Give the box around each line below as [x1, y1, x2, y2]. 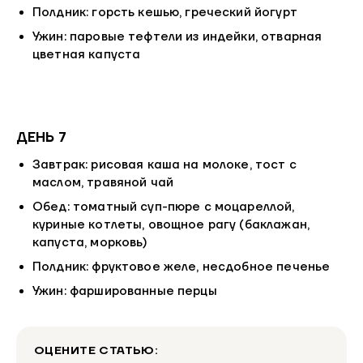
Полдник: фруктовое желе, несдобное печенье [32, 259, 331, 275]
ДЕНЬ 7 [16, 129, 66, 146]
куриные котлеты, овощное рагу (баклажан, [32, 217, 310, 233]
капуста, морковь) [32, 235, 148, 251]
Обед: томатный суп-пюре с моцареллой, [32, 199, 295, 216]
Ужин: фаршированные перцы [32, 284, 217, 300]
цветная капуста [32, 47, 141, 63]
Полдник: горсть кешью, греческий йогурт [32, 5, 297, 21]
